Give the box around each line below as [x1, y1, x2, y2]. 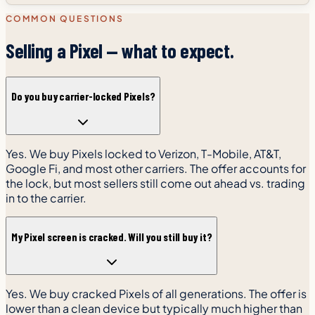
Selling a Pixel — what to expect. [6, 38, 234, 63]
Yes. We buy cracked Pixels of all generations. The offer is [6, 286, 307, 302]
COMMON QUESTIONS [6, 13, 124, 25]
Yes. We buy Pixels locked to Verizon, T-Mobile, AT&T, [6, 146, 281, 161]
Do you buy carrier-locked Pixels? [11, 89, 155, 103]
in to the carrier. [6, 190, 86, 205]
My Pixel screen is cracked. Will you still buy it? [11, 229, 212, 243]
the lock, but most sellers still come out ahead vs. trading [6, 175, 305, 191]
